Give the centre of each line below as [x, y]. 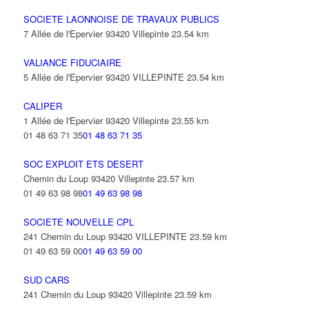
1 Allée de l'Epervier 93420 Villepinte [96, 120]
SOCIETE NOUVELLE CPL [78, 222]
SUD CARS [46, 280]
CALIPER [42, 106]
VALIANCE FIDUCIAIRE [72, 62]
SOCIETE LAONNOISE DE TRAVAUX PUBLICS [121, 19]
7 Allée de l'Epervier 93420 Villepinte [96, 33]
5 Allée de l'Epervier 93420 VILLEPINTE [103, 77]
